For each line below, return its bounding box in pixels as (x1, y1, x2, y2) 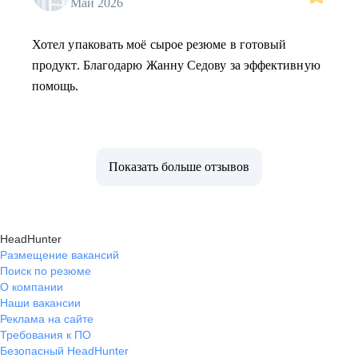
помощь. (32, 79, 79, 93)
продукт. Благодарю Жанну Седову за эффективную (32, 58, 320, 72)
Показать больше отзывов (109, 160, 249, 173)
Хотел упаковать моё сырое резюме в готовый (32, 38, 287, 51)
